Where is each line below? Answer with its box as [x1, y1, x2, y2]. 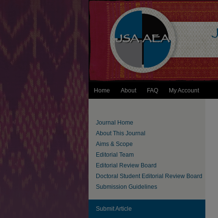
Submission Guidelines [96, 183, 157, 190]
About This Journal [96, 130, 145, 137]
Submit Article [96, 205, 132, 212]
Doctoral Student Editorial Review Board [96, 173, 202, 180]
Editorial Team [96, 151, 134, 158]
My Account [169, 87, 199, 94]
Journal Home [96, 119, 133, 126]
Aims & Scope [96, 141, 133, 147]
